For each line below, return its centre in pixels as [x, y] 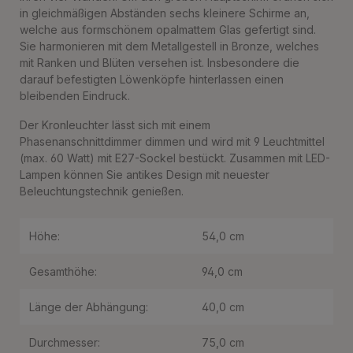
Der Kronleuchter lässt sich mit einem [115, 125]
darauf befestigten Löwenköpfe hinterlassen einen [152, 79]
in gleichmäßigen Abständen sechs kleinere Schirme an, [165, 13]
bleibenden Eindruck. [75, 96]
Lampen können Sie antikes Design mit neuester [145, 175]
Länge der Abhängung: [89, 307]
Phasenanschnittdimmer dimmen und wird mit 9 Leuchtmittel [172, 141]
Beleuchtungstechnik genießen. [102, 191]
